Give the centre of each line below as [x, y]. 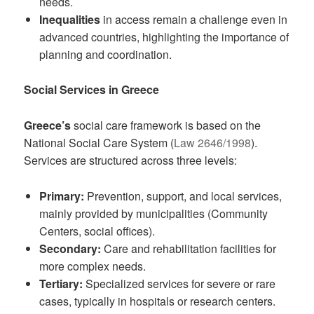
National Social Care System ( [99, 142]
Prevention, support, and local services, [183, 196]
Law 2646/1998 [213, 142]
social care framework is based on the [166, 125]
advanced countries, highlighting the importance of [164, 36]
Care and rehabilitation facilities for [188, 248]
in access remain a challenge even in [193, 19]
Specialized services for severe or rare [179, 283]
